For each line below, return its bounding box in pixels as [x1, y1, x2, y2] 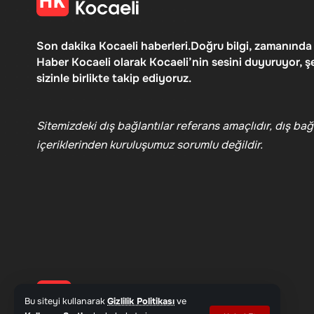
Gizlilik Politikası [107, 296, 175, 307]
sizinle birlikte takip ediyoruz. [36, 71, 191, 86]
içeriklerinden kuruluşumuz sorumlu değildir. [36, 137, 263, 153]
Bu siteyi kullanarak [25, 296, 107, 307]
